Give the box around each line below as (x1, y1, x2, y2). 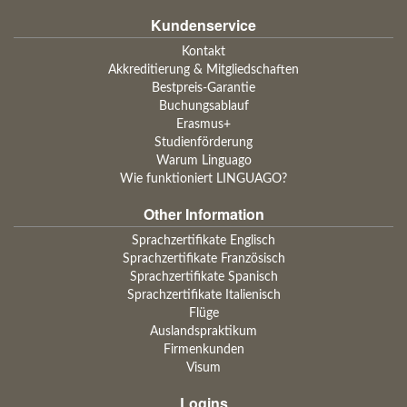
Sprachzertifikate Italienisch (126, 289, 281, 302)
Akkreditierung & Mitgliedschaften (108, 64, 299, 76)
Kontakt (182, 45, 225, 58)
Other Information (143, 203, 264, 224)
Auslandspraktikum (150, 325, 257, 338)
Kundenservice (151, 15, 256, 35)
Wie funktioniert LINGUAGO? (120, 173, 287, 185)
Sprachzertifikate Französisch (122, 253, 285, 265)
